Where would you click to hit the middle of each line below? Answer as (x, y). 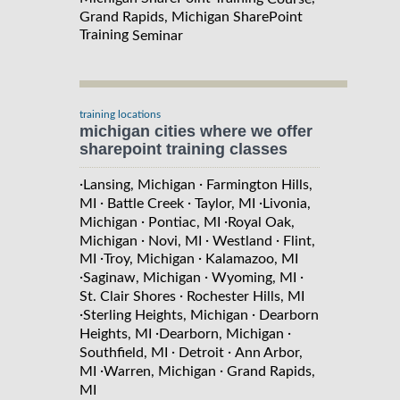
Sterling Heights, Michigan (166, 316)
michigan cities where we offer (196, 131)
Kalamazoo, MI (252, 259)
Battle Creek (146, 203)
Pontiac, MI (184, 222)
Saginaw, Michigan (142, 278)
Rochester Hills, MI (246, 297)
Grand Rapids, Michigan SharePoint (191, 17)
